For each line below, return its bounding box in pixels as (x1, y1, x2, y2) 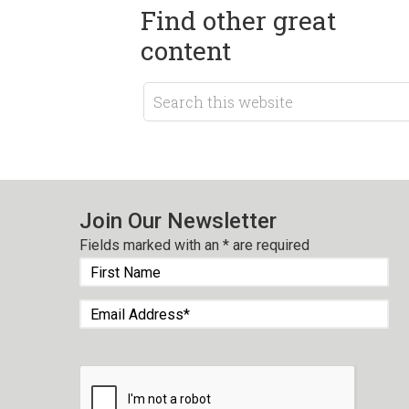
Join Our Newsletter (79, 208, 278, 235)
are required (229, 236, 310, 255)
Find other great (141, 4, 337, 38)
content (141, 34, 232, 68)
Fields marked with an (79, 236, 224, 255)
